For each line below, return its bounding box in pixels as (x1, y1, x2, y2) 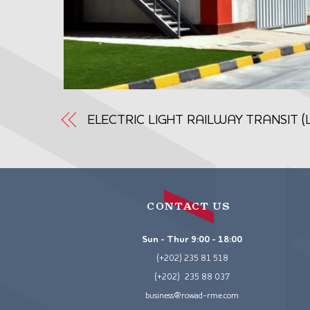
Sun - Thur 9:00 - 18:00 (142, 235, 243, 244)
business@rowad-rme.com (145, 291, 239, 300)
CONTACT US (147, 199, 231, 213)
